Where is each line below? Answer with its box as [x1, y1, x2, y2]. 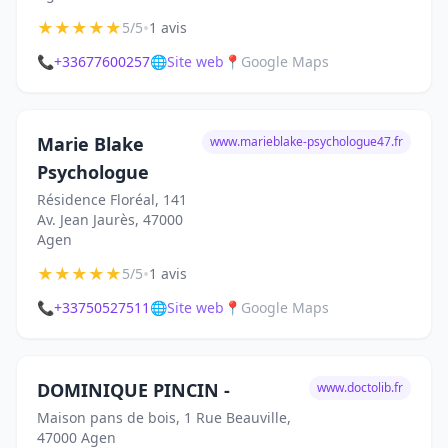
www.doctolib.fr [317, 379, 403, 396]
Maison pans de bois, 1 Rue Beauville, [37, 408, 291, 427]
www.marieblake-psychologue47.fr [210, 133, 403, 150]
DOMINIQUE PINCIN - [37, 378, 230, 402]
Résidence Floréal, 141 [37, 190, 187, 209]
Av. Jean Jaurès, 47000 [37, 210, 183, 229]
